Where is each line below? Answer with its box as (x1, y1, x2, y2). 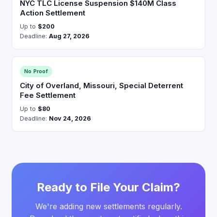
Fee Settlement (20, 91, 76, 100)
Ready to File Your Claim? (37, 180, 180, 194)
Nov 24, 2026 (49, 115, 91, 122)
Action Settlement (20, 8, 85, 17)
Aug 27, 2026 (49, 32, 90, 40)
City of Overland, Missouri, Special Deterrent (20, 81, 183, 90)
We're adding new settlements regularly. (35, 201, 182, 211)
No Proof (24, 68, 48, 75)
